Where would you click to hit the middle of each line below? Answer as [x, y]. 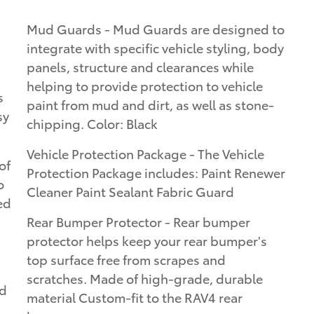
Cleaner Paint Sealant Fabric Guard [130, 191]
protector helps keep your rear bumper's [147, 240]
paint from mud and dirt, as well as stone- [150, 104]
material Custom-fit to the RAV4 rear [135, 296]
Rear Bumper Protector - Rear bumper [138, 221]
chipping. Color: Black [92, 123]
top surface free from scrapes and [126, 259]
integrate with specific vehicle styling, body [155, 47]
